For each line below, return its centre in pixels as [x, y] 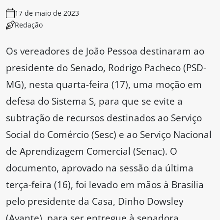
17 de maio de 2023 [47, 13]
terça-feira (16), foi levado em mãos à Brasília [105, 185]
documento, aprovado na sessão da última [100, 168]
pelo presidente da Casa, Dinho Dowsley [95, 201]
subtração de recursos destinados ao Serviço [104, 118]
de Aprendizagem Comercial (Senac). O [92, 151]
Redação [29, 25]
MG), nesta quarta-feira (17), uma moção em [104, 84]
